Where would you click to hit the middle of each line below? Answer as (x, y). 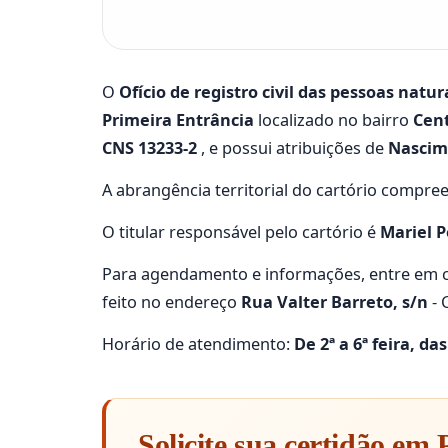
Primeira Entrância (178, 120)
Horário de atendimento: (198, 344)
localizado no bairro (333, 120)
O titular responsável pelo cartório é (241, 232)
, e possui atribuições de (292, 148)
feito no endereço (171, 302)
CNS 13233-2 (149, 148)
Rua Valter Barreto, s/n (334, 302)
